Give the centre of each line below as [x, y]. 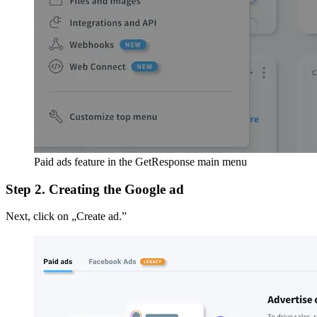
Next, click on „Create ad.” [66, 217]
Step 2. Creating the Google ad [95, 189]
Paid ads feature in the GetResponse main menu [140, 161]
